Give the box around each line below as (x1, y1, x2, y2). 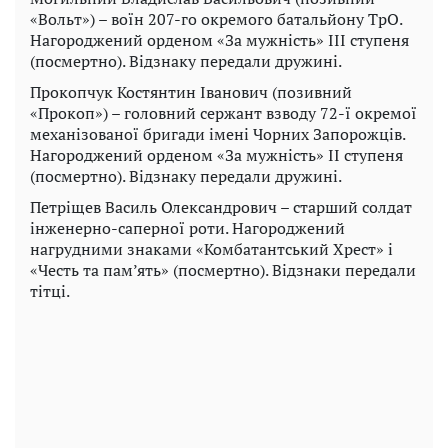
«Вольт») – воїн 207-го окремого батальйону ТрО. (30, 8, 402, 31)
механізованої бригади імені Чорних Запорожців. (30, 123, 405, 146)
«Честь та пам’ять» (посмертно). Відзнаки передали (30, 259, 416, 282)
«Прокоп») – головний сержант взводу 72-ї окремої (30, 102, 417, 125)
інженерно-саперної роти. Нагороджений (30, 217, 345, 240)
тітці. (30, 280, 70, 303)
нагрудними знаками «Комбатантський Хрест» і (30, 238, 393, 261)
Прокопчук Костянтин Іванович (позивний (30, 81, 352, 104)
